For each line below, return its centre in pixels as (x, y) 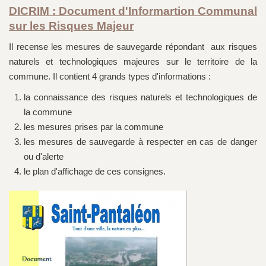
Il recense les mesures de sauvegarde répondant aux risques (133, 47)
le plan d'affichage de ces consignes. (95, 172)
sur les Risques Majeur (71, 26)
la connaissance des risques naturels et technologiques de (140, 97)
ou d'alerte (44, 157)
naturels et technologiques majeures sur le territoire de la (133, 62)
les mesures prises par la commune (94, 127)
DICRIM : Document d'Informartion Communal (133, 11)
